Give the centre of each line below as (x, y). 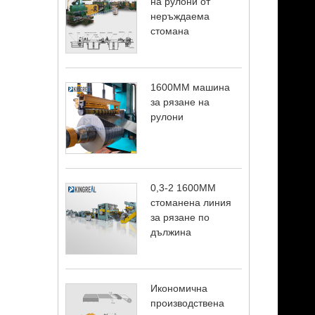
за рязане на (180, 102)
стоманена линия (191, 202)
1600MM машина (191, 87)
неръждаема (180, 16)
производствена (188, 303)
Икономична (179, 288)
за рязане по (180, 217)
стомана (170, 31)
